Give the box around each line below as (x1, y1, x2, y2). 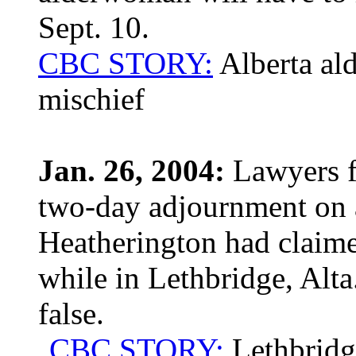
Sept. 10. (38, 10, 149, 44)
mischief (38, 82, 145, 116)
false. (38, 296, 104, 331)
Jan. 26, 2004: (38, 153, 225, 188)
